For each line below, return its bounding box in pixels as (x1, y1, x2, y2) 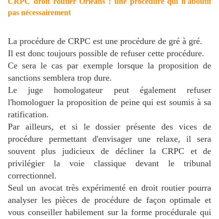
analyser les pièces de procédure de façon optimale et (8, 195, 211, 205)
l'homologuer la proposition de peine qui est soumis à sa (8, 97, 211, 108)
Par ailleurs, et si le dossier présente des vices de (8, 122, 211, 132)
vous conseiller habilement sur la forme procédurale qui (8, 207, 211, 218)
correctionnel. (8, 171, 57, 181)
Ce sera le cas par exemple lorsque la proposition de (8, 61, 211, 71)
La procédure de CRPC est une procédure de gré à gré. (8, 36, 202, 46)
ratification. (8, 109, 49, 120)
